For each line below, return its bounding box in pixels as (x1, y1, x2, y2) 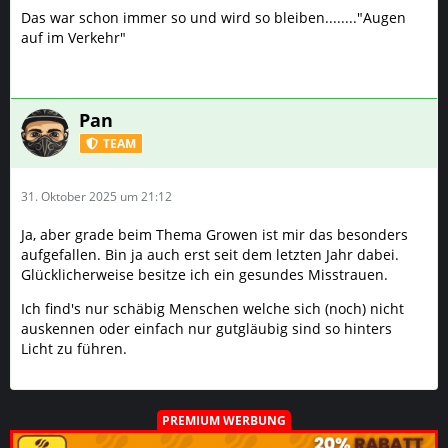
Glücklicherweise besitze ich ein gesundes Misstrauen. (21, 265, 388, 284)
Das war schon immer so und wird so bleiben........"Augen (21, 8, 406, 27)
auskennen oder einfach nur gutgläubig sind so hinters (21, 319, 392, 338)
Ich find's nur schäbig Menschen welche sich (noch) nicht (21, 299, 404, 318)
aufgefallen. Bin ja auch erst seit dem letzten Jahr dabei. (21, 245, 399, 264)
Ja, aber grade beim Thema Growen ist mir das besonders (21, 225, 408, 244)
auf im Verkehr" (21, 28, 126, 47)
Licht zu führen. (21, 339, 127, 358)
